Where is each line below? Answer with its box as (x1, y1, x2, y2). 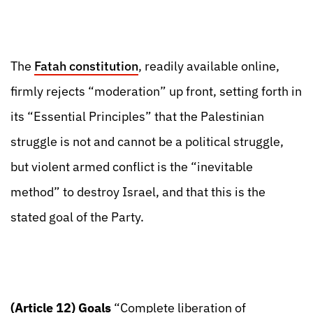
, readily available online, (138, 58, 279, 74)
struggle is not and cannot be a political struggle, (10, 133, 284, 150)
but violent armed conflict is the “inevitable (10, 159, 253, 175)
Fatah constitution (34, 58, 138, 74)
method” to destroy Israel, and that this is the (10, 184, 265, 200)
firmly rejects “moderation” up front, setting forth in (10, 83, 302, 99)
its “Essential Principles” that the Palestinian (10, 108, 264, 124)
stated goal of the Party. (10, 209, 144, 225)
